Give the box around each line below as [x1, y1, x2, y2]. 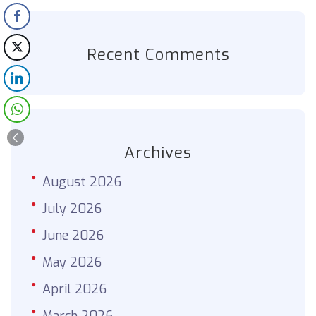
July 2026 [42, 200, 102, 217]
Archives [124, 142, 192, 163]
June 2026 [42, 226, 104, 244]
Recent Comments [86, 44, 230, 65]
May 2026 [42, 253, 102, 271]
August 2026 [42, 173, 121, 190]
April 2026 [42, 280, 107, 298]
